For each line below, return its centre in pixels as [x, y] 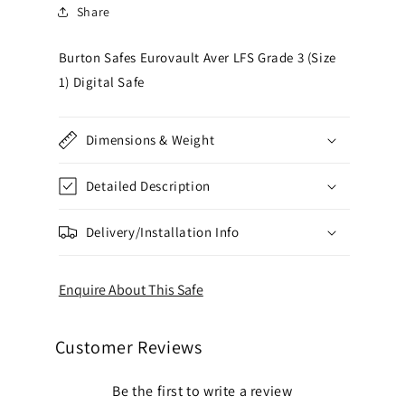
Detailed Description [148, 186]
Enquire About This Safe [131, 289]
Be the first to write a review [202, 391]
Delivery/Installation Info [162, 232]
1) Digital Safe [101, 82]
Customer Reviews [128, 347]
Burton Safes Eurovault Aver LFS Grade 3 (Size [197, 57]
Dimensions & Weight [150, 140]
